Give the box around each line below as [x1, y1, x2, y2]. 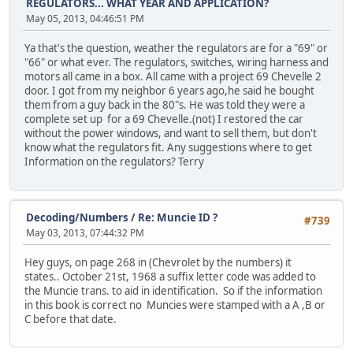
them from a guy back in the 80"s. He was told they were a [24, 98, 305, 113]
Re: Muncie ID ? [138, 210, 217, 225]
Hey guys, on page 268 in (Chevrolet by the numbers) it [24, 255, 292, 269]
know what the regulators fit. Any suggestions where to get [24, 140, 312, 155]
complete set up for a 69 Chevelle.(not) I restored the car [24, 112, 303, 127]
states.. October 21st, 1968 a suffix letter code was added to [24, 269, 316, 284]
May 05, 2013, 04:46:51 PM [26, 12, 144, 25]
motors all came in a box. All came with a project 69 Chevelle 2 [24, 69, 321, 84]
